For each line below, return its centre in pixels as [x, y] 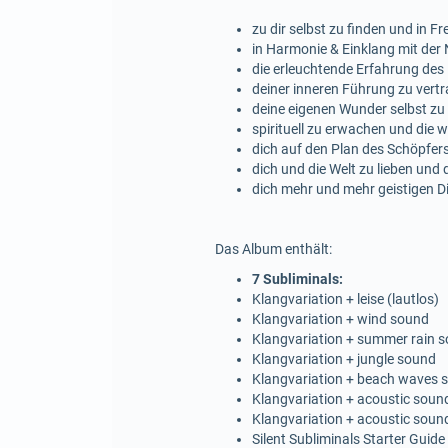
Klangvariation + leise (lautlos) [345, 299]
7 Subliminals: [297, 279]
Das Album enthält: [272, 249]
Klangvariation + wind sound [340, 319]
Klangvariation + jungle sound [344, 359]
